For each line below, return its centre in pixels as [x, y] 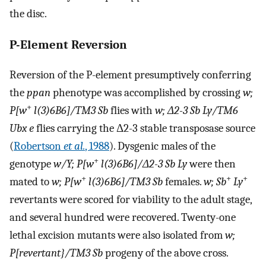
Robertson [39, 146]
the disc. [28, 14]
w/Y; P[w [74, 164]
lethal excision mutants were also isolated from [117, 235]
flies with [132, 110]
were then [211, 164]
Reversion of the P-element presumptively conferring [130, 75]
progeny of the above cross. [166, 253]
